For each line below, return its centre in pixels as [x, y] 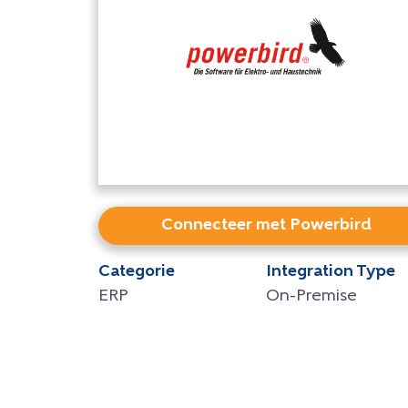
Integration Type [331, 271]
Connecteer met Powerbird [266, 225]
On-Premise [312, 296]
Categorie [137, 271]
